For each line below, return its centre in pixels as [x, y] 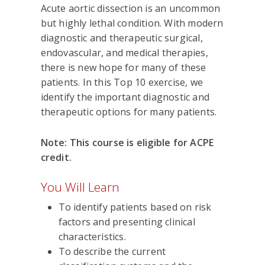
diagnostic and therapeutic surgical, [122, 38]
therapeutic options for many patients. [129, 112]
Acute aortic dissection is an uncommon [130, 8]
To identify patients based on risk [135, 207]
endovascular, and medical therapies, [124, 52]
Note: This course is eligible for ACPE [127, 142]
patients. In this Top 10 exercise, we [122, 82]
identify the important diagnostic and [125, 97]
